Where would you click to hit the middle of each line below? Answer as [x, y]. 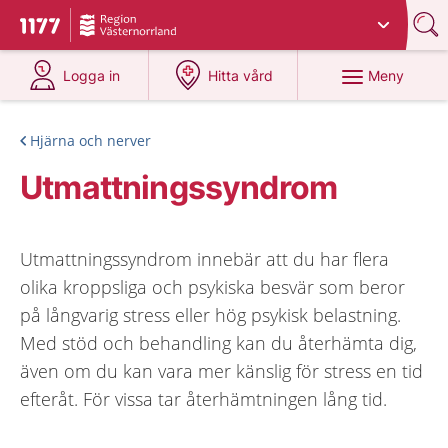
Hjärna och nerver [90, 140]
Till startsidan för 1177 [104, 28]
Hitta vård [241, 75]
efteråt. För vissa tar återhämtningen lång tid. [203, 399]
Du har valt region [146, 17]
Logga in [92, 75]
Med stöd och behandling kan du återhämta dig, [218, 343]
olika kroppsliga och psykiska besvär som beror [212, 287]
